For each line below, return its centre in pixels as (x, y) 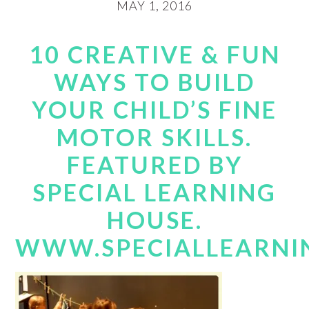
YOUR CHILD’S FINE (154, 109)
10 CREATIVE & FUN (154, 54)
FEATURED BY (154, 165)
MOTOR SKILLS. (154, 137)
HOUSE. (154, 220)
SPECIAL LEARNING (154, 192)
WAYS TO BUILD (154, 82)
